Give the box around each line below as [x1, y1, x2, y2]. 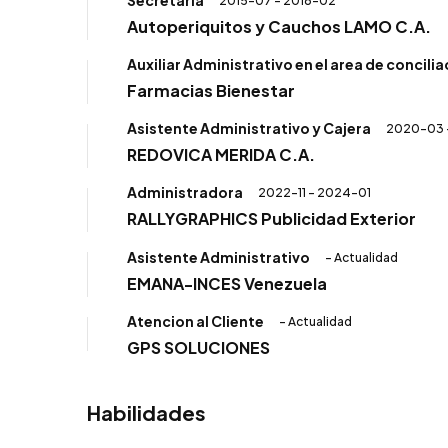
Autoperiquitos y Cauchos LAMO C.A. [127, 15, 431, 37]
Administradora [127, 183, 243, 202]
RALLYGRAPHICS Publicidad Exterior [127, 208, 416, 230]
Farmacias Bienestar [127, 79, 295, 101]
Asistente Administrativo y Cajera [127, 119, 371, 138]
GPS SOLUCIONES [127, 336, 270, 358]
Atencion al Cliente [127, 311, 264, 330]
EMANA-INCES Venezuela [127, 272, 327, 294]
